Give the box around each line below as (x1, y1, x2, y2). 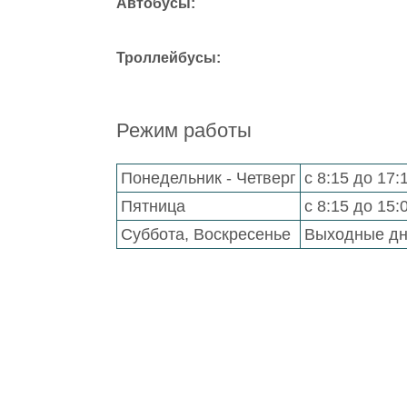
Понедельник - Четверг (121, 169, 296, 187)
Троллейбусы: (116, 50, 221, 65)
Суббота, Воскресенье (121, 225, 291, 243)
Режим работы (116, 119, 252, 142)
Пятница (121, 197, 185, 215)
